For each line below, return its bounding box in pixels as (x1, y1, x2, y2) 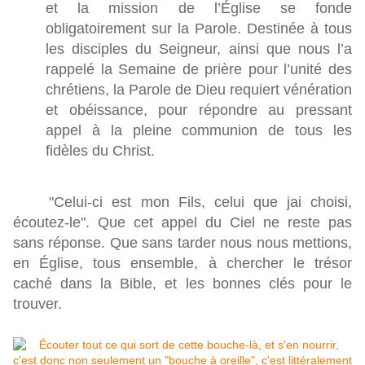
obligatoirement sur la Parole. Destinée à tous (46, 20, 352, 37)
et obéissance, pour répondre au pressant (46, 102, 352, 119)
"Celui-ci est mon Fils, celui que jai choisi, (13, 194, 352, 211)
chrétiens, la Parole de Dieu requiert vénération (46, 81, 352, 99)
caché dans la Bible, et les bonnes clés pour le (13, 275, 352, 292)
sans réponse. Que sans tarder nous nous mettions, (13, 235, 352, 252)
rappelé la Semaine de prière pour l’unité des (46, 61, 352, 78)
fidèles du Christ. (46, 143, 155, 160)
